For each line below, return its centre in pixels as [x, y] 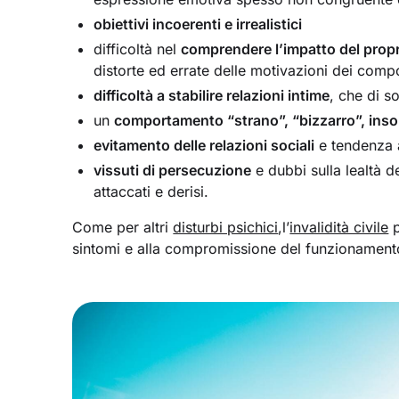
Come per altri [123, 228]
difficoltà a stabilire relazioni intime [212, 96]
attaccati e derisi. [151, 192]
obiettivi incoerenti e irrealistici [198, 24]
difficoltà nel [138, 49]
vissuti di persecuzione [173, 171]
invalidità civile [339, 228]
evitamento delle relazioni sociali [204, 146]
